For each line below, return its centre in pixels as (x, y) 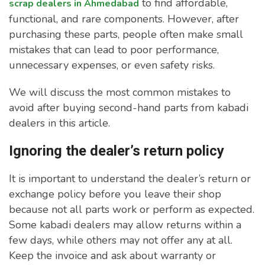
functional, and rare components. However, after (124, 19)
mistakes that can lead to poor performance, (114, 50)
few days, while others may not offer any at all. (121, 240)
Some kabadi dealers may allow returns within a (125, 225)
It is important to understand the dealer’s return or (130, 179)
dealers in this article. (59, 123)
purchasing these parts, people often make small (126, 35)
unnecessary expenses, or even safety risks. (113, 65)
